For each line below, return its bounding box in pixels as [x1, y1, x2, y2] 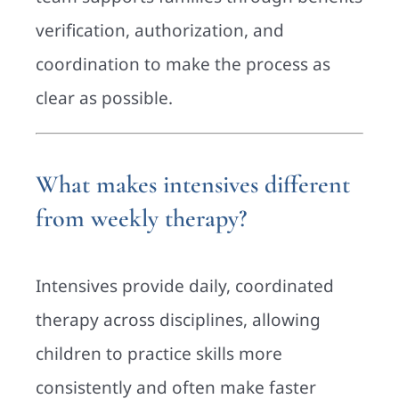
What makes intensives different [36, 169, 350, 200]
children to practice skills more [36, 341, 282, 365]
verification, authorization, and [36, 19, 284, 43]
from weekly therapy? [36, 203, 247, 234]
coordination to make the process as [36, 53, 330, 77]
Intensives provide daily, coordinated [36, 273, 334, 297]
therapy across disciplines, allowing [36, 307, 321, 331]
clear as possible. [36, 86, 173, 110]
